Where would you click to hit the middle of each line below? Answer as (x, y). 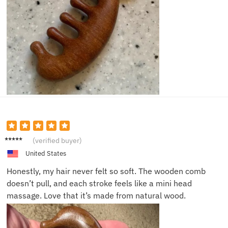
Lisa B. (17, 138)
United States (46, 154)
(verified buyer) (57, 140)
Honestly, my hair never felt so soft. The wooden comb (106, 171)
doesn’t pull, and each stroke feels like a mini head (99, 183)
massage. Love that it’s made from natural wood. (96, 196)
